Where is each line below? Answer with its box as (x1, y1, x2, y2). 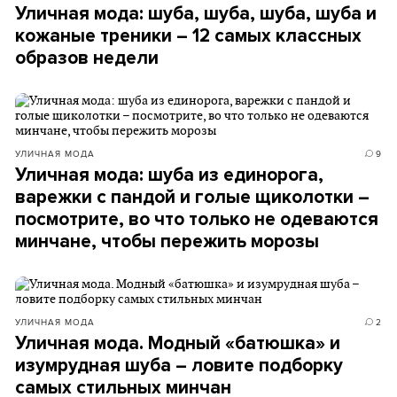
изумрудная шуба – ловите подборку (15, 354, 343, 377)
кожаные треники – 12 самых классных (15, 25, 362, 47)
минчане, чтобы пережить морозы (15, 230, 319, 253)
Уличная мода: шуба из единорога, (15, 164, 323, 186)
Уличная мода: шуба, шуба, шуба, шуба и (15, 3, 377, 25)
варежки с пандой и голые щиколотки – (15, 186, 370, 208)
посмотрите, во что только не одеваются (15, 208, 378, 230)
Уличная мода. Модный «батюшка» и (15, 332, 340, 354)
